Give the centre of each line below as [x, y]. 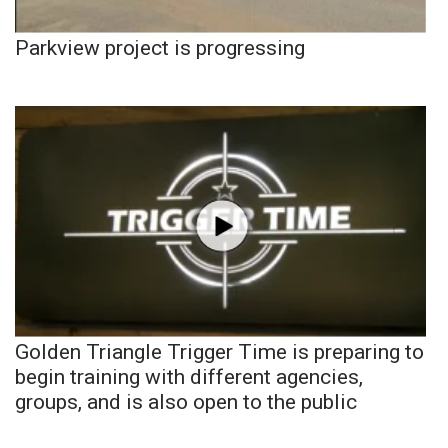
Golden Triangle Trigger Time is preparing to [219, 351]
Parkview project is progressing [160, 47]
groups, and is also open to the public [186, 401]
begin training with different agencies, [189, 376]
